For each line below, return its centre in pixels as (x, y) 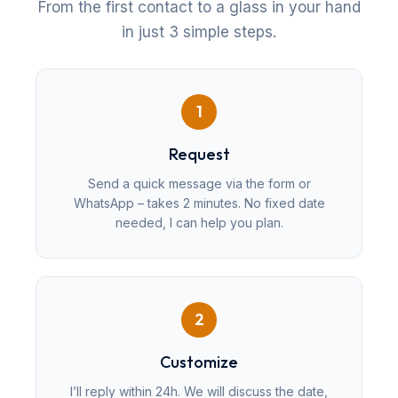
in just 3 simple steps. (199, 32)
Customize (199, 362)
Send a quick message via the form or (199, 183)
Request (199, 154)
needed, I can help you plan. (199, 222)
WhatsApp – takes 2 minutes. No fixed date (199, 203)
